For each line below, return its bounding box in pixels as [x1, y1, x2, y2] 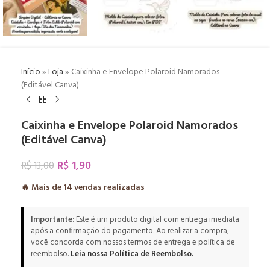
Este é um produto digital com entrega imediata [74, 213, 239, 226]
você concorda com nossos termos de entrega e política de [31, 236, 235, 249]
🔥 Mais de [21, 181, 63, 195]
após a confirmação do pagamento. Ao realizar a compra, [31, 225, 229, 237]
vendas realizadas [72, 181, 145, 195]
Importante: [31, 213, 74, 226]
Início [21, 65, 40, 79]
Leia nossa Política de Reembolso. [71, 248, 193, 260]
